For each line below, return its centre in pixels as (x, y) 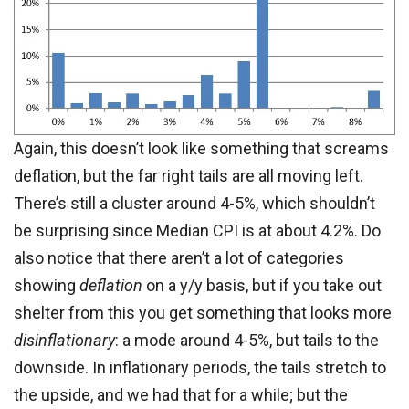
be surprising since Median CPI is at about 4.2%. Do (197, 231)
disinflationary (64, 341)
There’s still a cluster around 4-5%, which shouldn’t (194, 204)
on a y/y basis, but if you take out (262, 286)
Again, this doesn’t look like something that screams (201, 149)
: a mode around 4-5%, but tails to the (247, 341)
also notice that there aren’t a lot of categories (179, 258)
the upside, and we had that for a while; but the (181, 395)
